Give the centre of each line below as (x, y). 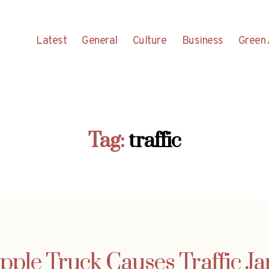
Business (202, 41)
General (100, 41)
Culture (150, 41)
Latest (52, 41)
